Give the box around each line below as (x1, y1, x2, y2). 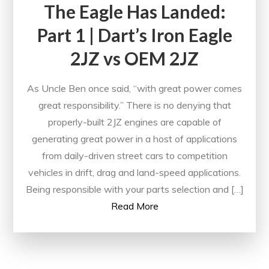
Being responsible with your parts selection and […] (25, 183, 244, 196)
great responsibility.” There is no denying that (38, 99, 231, 112)
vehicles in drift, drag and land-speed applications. (28, 166, 241, 179)
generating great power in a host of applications (32, 133, 237, 145)
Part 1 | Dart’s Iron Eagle (37, 24, 232, 46)
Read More (110, 200, 159, 213)
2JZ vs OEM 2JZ (70, 47, 199, 70)
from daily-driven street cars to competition (41, 150, 228, 162)
